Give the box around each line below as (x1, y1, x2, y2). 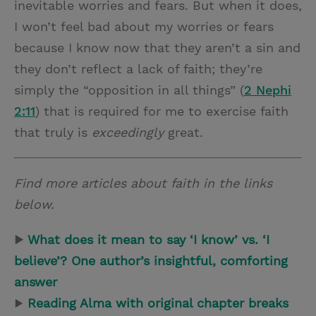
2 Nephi (244, 83, 291, 97)
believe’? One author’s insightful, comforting (14, 253, 288, 268)
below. (14, 197, 54, 212)
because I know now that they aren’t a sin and (14, 40, 300, 55)
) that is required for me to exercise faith (35, 104, 288, 119)
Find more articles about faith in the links (14, 176, 272, 190)
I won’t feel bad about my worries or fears (14, 19, 274, 34)
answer (14, 274, 57, 289)
